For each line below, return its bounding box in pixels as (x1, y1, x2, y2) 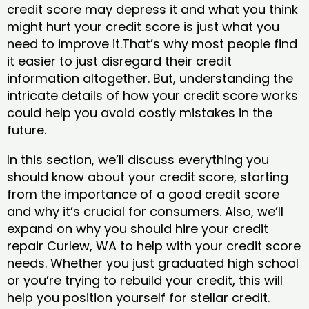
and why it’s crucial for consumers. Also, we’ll (7, 203, 283, 221)
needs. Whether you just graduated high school (7, 255, 299, 272)
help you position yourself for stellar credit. (7, 289, 273, 307)
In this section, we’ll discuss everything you (7, 151, 269, 169)
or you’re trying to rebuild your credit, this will (7, 272, 283, 290)
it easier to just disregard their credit (7, 52, 232, 70)
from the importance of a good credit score (7, 186, 279, 203)
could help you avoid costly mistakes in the (7, 104, 272, 122)
